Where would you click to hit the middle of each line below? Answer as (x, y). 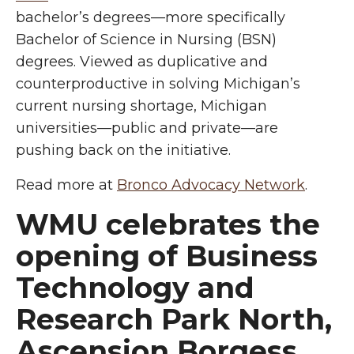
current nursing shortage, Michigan (141, 106)
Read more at (66, 185)
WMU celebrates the (168, 224)
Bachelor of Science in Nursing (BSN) (146, 40)
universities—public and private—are (147, 128)
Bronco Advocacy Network (211, 185)
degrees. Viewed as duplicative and (142, 62)
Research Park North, (174, 319)
